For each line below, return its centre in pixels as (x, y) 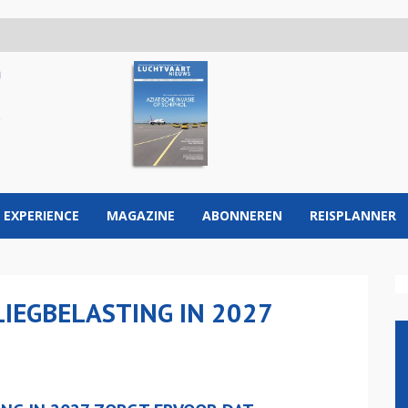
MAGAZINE (141, 215)
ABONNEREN (242, 215)
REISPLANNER (353, 215)
